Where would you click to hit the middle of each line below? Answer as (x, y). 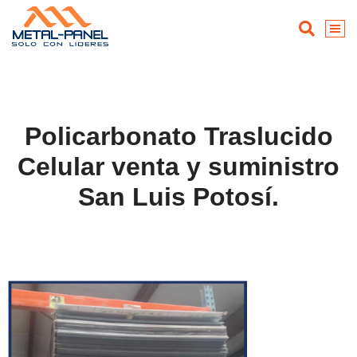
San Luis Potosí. (178, 197)
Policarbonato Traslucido (178, 136)
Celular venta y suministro (178, 167)
